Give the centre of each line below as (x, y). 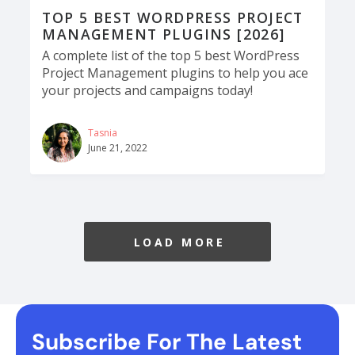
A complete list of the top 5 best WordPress (171, 56)
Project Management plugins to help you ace (176, 73)
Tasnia (103, 133)
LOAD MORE (179, 242)
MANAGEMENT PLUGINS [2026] (164, 34)
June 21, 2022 (118, 148)
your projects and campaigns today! (148, 91)
